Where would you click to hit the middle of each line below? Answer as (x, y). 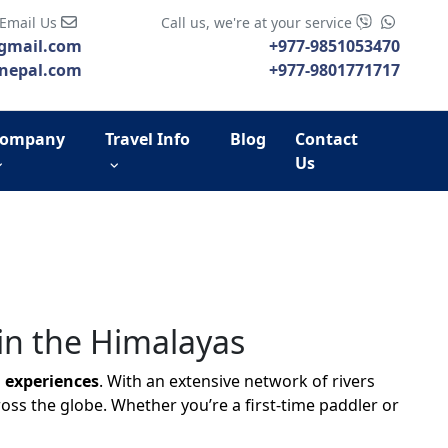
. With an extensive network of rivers (237, 381)
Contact (326, 139)
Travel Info (148, 139)
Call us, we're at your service (258, 22)
